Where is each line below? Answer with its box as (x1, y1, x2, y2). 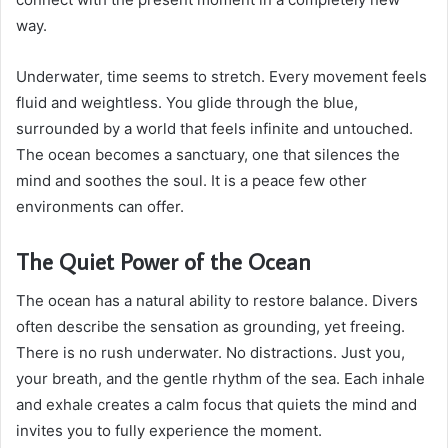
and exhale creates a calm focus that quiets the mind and (16, 395, 417, 415)
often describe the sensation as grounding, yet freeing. (16, 317, 405, 337)
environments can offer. (16, 196, 184, 216)
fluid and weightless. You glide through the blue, (16, 92, 358, 112)
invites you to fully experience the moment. (16, 421, 322, 441)
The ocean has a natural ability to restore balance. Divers (16, 291, 418, 311)
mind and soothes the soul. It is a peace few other (16, 170, 367, 190)
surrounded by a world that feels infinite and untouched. (16, 118, 413, 138)
